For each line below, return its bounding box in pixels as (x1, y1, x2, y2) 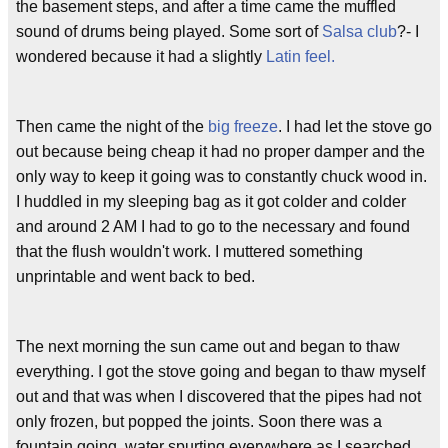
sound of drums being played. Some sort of (16, 23, 322, 40)
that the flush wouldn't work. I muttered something (16, 243, 363, 260)
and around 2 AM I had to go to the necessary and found (16, 218, 410, 235)
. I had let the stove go (278, 118, 432, 135)
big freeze (208, 118, 278, 135)
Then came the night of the (16, 118, 208, 135)
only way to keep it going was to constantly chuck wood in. (16, 168, 427, 185)
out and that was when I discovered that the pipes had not (16, 388, 421, 405)
